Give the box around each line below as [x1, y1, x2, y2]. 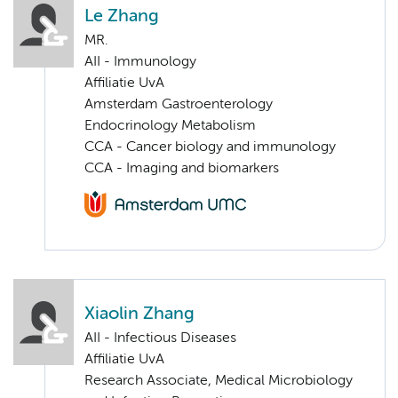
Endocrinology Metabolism [84, 118, 256, 133]
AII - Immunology [84, 54, 196, 69]
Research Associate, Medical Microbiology [84, 374, 353, 389]
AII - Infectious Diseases [84, 331, 236, 346]
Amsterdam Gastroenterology [84, 97, 273, 112]
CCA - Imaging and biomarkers [84, 161, 279, 176]
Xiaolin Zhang [84, 306, 195, 323]
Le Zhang [84, 7, 159, 25]
